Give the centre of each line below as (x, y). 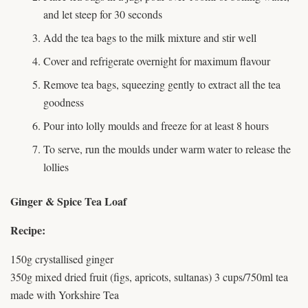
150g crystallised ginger (62, 259)
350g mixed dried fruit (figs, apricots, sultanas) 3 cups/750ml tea (149, 277)
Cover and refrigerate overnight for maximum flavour (157, 61)
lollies (56, 167)
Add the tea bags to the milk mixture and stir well (150, 38)
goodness (64, 102)
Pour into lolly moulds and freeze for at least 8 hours (156, 126)
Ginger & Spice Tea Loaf (68, 201)
